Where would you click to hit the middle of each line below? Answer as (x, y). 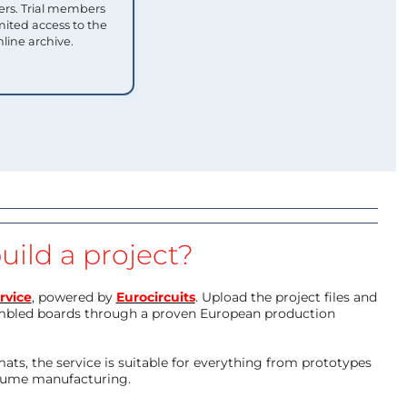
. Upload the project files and (286, 297)
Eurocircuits (155, 297)
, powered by (74, 297)
